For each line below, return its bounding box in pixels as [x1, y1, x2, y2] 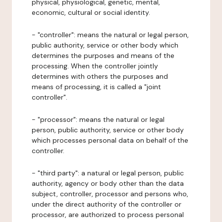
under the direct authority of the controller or [32, 200, 181, 209]
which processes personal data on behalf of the [32, 136, 188, 145]
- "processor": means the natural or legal [32, 115, 165, 124]
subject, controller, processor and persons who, [32, 189, 188, 198]
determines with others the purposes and [32, 72, 168, 81]
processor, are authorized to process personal [32, 210, 184, 219]
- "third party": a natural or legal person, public [32, 168, 184, 177]
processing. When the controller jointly [32, 61, 158, 70]
